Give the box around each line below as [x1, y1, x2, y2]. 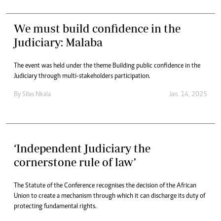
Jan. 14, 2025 [169, 91, 207, 98]
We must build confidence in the [14, 21, 181, 35]
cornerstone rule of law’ [14, 155, 136, 169]
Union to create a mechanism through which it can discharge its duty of [14, 192, 205, 200]
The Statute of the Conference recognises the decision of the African [14, 182, 196, 189]
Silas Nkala [22, 91, 51, 98]
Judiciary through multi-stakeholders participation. [14, 73, 150, 80]
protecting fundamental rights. [14, 203, 97, 210]
